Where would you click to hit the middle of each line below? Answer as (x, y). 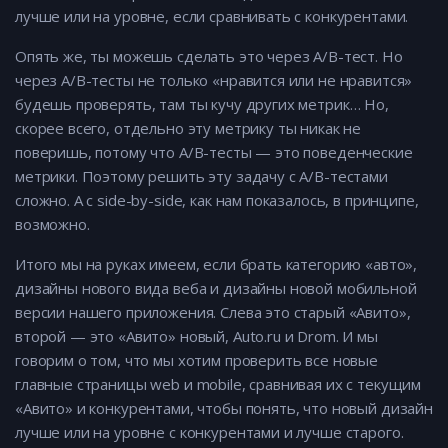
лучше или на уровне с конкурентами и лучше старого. (209, 432)
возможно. (52, 224)
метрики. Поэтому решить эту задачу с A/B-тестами (201, 176)
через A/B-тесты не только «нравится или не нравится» (214, 80)
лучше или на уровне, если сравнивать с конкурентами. (212, 16)
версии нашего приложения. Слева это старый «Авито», (213, 312)
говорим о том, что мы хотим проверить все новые (196, 360)
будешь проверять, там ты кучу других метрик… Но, (202, 104)
